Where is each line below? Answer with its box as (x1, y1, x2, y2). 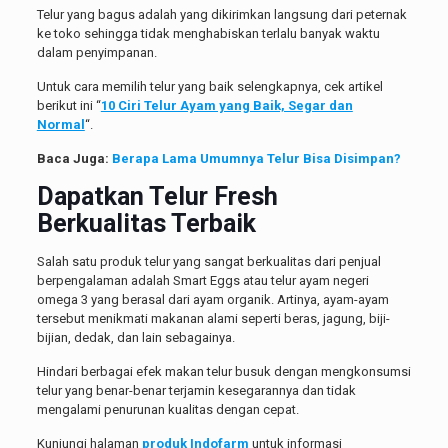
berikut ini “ (36, 98, 101, 114)
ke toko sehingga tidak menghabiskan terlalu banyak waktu (36, 26, 380, 42)
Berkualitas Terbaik (36, 209, 256, 239)
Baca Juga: (36, 151, 112, 167)
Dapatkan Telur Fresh (36, 182, 278, 212)
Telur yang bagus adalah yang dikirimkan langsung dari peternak (36, 7, 407, 23)
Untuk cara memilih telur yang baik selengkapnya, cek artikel (36, 79, 383, 95)
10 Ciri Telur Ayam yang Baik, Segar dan (100, 98, 353, 114)
